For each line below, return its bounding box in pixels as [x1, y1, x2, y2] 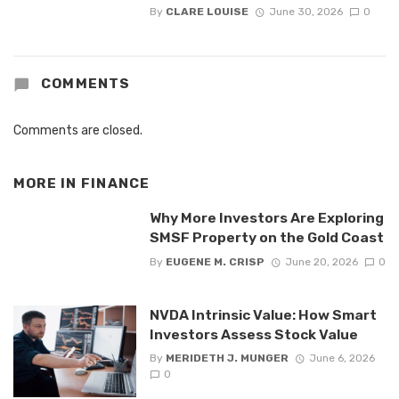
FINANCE [80, 175, 151, 191]
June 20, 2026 [284, 255, 358, 268]
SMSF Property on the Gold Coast [149, 229, 384, 247]
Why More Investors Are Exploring [149, 209, 384, 227]
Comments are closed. [13, 122, 142, 138]
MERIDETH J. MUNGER [165, 352, 289, 365]
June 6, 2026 [308, 352, 375, 365]
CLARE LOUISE [165, 5, 248, 19]
